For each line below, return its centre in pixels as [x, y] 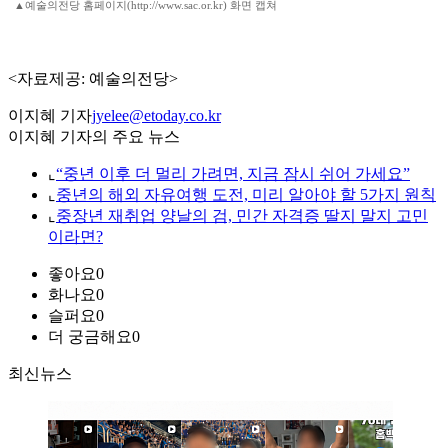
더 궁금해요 [90, 337]
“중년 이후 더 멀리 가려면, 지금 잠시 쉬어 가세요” [233, 174]
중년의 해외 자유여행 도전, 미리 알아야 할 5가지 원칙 [246, 195]
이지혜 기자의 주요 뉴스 [94, 137]
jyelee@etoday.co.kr [156, 116]
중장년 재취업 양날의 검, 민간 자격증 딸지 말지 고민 [242, 216]
